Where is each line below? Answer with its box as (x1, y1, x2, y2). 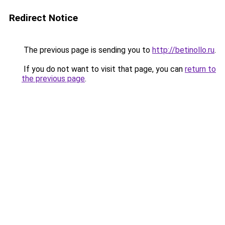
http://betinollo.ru (152, 45, 214, 55)
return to (185, 64, 216, 74)
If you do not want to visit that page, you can (22, 64, 185, 74)
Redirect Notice (9, 12, 78, 24)
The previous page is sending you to (22, 45, 152, 55)
